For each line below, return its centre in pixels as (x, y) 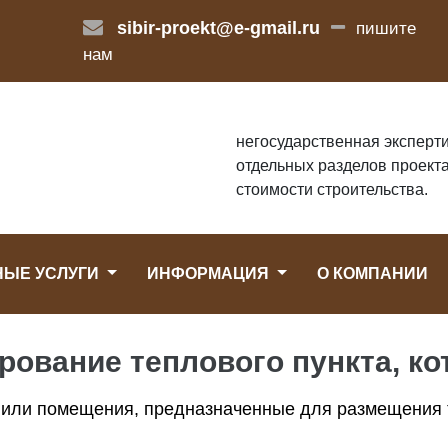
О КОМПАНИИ (372, 273)
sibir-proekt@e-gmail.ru (218, 28)
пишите (385, 28)
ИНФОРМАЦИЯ (210, 273)
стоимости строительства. (332, 189)
